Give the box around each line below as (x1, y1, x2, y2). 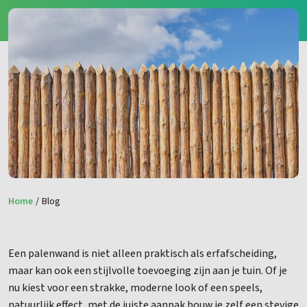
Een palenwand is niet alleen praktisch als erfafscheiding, (8, 245, 277, 261)
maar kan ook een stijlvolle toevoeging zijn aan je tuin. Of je (8, 262, 287, 278)
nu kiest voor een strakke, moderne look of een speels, (8, 280, 262, 295)
